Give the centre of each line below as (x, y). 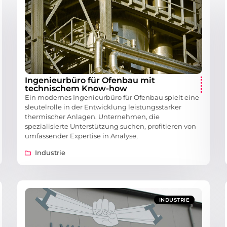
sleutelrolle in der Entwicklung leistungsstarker (103, 107)
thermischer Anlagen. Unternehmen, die (92, 117)
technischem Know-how (76, 89)
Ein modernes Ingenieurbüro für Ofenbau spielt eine (112, 98)
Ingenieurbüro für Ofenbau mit (90, 81)
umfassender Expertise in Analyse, (81, 136)
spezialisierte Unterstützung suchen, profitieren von (110, 126)
